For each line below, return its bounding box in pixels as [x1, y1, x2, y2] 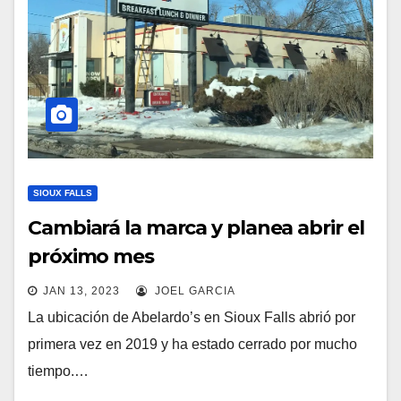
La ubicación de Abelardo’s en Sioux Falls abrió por [28, 309, 355, 325]
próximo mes [28, 243, 154, 269]
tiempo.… [28, 363, 89, 379]
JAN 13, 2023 [43, 284, 120, 297]
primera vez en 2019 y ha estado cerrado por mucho [28, 336, 357, 352]
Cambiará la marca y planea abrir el [28, 215, 364, 240]
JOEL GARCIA [151, 284, 235, 297]
